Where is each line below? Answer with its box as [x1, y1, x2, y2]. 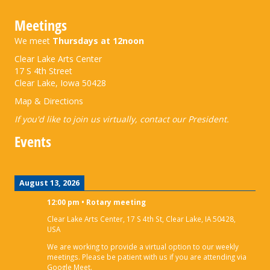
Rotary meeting [86, 196, 146, 207]
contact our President [140, 113, 227, 125]
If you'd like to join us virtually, [14, 113, 140, 125]
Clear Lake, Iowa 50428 [14, 77, 106, 89]
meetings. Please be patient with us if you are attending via [47, 252, 246, 262]
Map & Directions [14, 95, 83, 107]
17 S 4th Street [14, 64, 72, 77]
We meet [14, 34, 52, 46]
